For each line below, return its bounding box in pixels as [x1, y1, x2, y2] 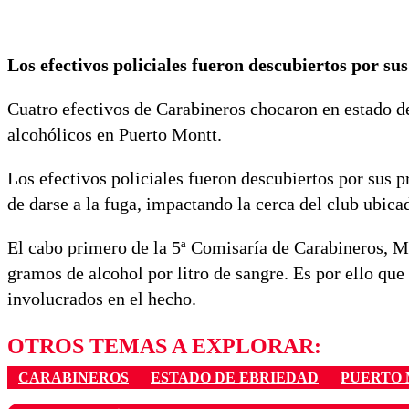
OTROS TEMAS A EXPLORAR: [7, 334, 321, 359]
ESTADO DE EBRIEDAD [151, 369, 319, 385]
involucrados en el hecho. [7, 288, 196, 309]
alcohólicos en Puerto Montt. [7, 124, 222, 145]
